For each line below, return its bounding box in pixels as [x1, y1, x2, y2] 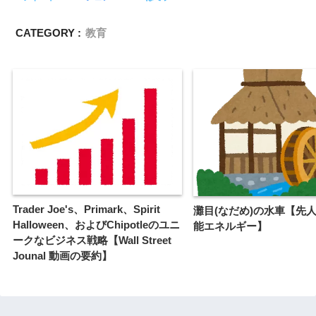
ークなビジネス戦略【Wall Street [13, 234, 171, 247]
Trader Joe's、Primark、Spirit [13, 203, 160, 216]
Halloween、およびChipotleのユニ [13, 219, 180, 231]
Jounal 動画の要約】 [13, 250, 112, 262]
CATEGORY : [16, 26, 82, 39]
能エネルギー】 [193, 219, 267, 232]
